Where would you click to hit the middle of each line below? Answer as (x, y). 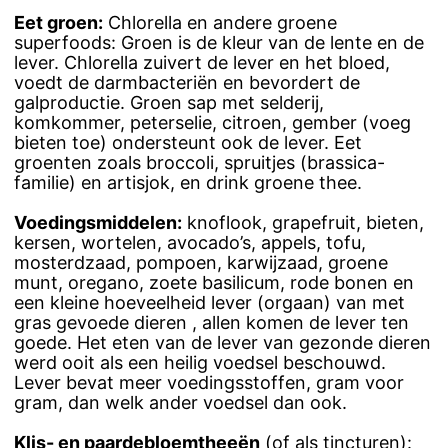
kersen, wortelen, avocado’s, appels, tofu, (190, 243)
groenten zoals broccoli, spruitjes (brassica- (199, 163)
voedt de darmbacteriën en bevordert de (187, 83)
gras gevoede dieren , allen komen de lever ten (211, 323)
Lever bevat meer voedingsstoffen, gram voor (209, 383)
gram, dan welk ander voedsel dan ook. (180, 403)
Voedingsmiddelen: (98, 223)
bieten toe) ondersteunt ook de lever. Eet (188, 143)
